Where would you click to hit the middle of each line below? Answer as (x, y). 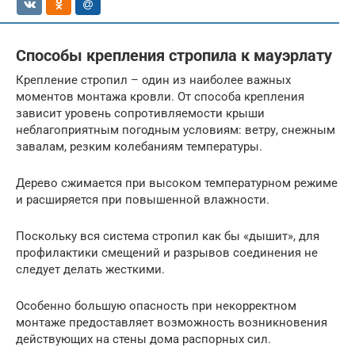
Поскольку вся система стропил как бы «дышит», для (168, 236)
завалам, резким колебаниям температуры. (139, 146)
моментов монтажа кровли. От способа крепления (160, 96)
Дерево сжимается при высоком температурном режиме (177, 183)
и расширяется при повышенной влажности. (143, 199)
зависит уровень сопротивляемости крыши (140, 113)
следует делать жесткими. (90, 269)
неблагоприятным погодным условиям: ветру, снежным (176, 130)
